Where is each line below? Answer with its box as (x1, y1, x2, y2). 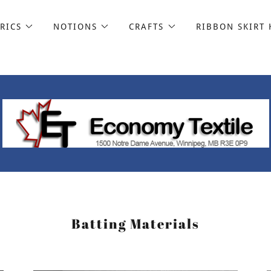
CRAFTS (129, 22, 165, 31)
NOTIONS (53, 22, 98, 31)
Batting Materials (71, 215, 200, 232)
